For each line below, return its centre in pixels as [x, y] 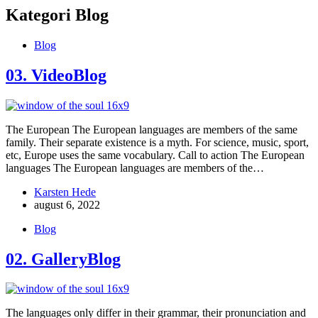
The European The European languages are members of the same [152, 129]
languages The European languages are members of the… [135, 168]
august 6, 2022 [67, 204]
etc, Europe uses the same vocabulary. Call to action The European [155, 155]
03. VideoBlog [56, 75]
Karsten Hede [65, 192]
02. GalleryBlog [63, 259]
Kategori [38, 15]
